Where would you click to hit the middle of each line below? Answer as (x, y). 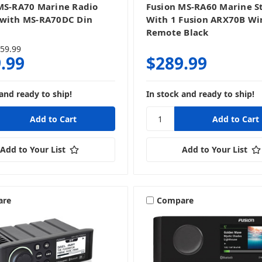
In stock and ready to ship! (200, 94)
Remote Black (177, 32)
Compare (175, 200)
